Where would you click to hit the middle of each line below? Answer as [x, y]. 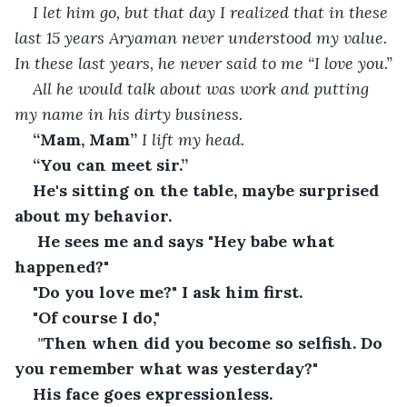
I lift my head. [193, 139]
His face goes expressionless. [153, 393]
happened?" [62, 266]
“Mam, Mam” [87, 139]
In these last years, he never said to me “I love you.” [203, 63]
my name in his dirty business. [129, 114]
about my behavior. [93, 215]
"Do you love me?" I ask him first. [168, 292]
